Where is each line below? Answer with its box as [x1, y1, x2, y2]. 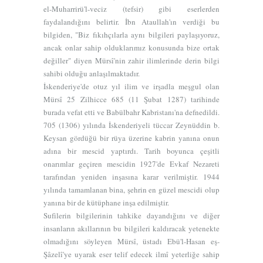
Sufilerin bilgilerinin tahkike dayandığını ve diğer [43, 210, 220, 221]
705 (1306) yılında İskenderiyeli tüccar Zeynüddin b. [43, 120, 220, 130]
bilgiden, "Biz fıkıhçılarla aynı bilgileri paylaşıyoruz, [43, 29, 220, 40]
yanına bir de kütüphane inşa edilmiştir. [43, 197, 169, 208]
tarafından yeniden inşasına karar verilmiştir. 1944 [43, 171, 220, 182]
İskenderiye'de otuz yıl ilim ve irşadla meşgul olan [43, 81, 220, 92]
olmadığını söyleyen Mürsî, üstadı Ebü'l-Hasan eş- [43, 236, 220, 247]
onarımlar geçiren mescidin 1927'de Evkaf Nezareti [43, 159, 220, 169]
